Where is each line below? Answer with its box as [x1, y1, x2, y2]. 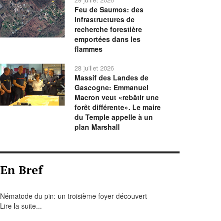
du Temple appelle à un [74, 112, 153, 122]
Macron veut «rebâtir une [74, 92, 159, 102]
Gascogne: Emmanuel [74, 82, 149, 92]
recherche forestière [74, 24, 143, 34]
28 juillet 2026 [74, 63, 114, 73]
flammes [74, 44, 103, 54]
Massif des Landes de [74, 73, 149, 82]
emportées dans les [74, 34, 141, 44]
